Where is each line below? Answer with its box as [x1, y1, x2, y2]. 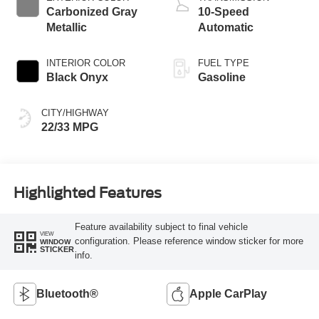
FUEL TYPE [198, 58, 249, 69]
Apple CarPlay [189, 288, 267, 300]
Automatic [198, 21, 253, 34]
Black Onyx [46, 71, 108, 84]
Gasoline [198, 71, 246, 84]
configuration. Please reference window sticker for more [74, 236, 303, 247]
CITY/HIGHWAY [41, 108, 109, 119]
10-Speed [198, 6, 249, 19]
